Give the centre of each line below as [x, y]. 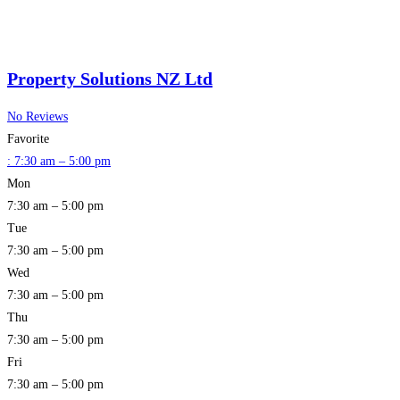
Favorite [28, 139]
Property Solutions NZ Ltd [110, 78]
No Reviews [37, 117]
